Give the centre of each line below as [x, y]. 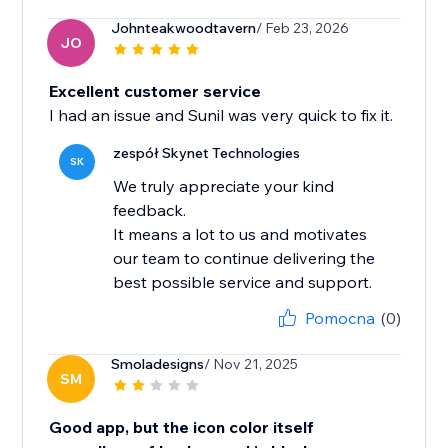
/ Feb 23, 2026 [303, 28]
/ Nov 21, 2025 [251, 364]
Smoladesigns [158, 364]
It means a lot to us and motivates [240, 234]
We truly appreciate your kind [224, 186]
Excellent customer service [155, 91]
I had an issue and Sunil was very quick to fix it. [221, 115]
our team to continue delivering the [244, 258]
